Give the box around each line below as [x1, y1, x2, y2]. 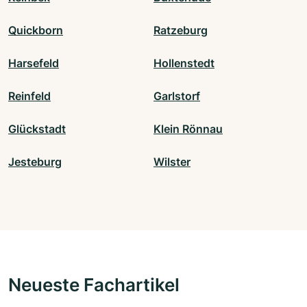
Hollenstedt [153, 56, 214, 71]
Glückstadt [8, 122, 66, 136]
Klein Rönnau [153, 122, 223, 136]
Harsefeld [8, 56, 59, 71]
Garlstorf [153, 89, 200, 103]
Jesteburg [8, 155, 62, 169]
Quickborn [8, 23, 63, 38]
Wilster [153, 155, 191, 169]
